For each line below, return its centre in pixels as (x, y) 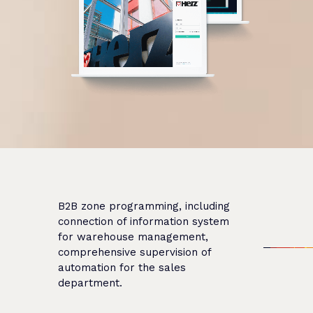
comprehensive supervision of (135, 252)
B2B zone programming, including (144, 206)
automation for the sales (122, 268)
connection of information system (144, 221)
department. (90, 283)
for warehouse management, (133, 237)
